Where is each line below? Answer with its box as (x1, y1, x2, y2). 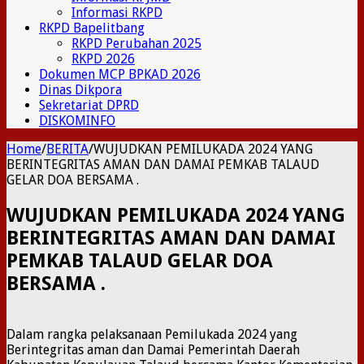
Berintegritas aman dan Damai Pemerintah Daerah (6, 341, 300, 357)
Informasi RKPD (71, 4, 162, 20)
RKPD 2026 (71, 50, 135, 67)
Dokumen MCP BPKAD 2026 (39, 66, 201, 82)
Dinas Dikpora (39, 81, 122, 97)
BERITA (46, 141, 89, 157)
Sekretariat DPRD (39, 97, 139, 113)
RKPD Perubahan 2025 (71, 35, 201, 51)
